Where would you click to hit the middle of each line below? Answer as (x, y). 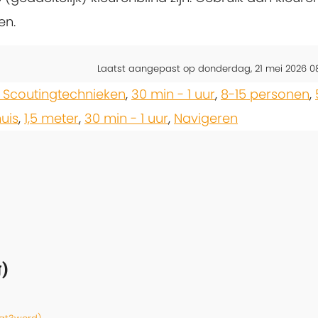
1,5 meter (51, 118)
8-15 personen (265, 94)
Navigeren (206, 118)
